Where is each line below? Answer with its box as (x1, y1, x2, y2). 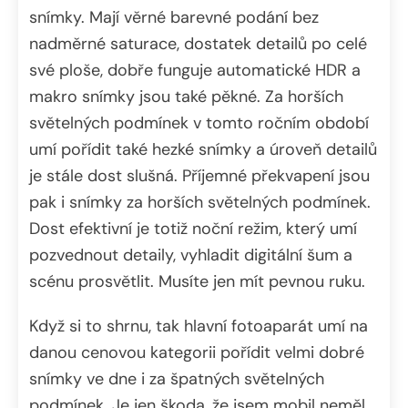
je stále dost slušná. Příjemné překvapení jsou (29, 164, 370, 187)
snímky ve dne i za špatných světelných (29, 367, 324, 390)
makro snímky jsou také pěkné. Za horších (29, 85, 343, 107)
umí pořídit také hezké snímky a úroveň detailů (29, 138, 377, 160)
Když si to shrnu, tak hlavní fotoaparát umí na (29, 314, 368, 337)
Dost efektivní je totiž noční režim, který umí (29, 217, 357, 240)
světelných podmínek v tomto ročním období (29, 111, 369, 134)
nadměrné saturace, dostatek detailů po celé (29, 32, 367, 55)
